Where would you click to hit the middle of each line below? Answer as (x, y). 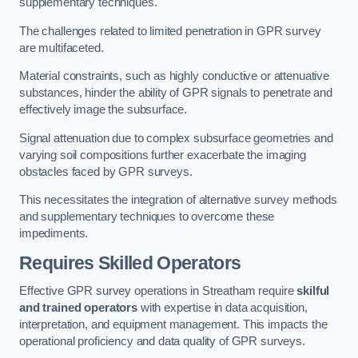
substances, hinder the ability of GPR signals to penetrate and (176, 93)
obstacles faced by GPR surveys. (106, 171)
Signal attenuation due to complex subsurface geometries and (176, 138)
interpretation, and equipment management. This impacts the (173, 325)
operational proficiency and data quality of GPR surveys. (162, 342)
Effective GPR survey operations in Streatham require (158, 291)
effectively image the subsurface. (103, 110)
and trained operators (78, 308)
